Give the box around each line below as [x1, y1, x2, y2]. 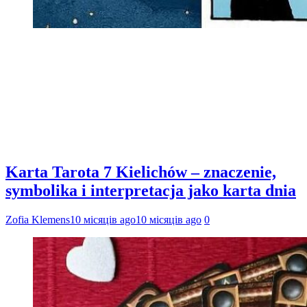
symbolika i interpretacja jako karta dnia [5, 181, 296, 199]
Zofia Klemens [5, 213, 70, 225]
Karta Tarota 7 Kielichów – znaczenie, [5, 162, 276, 181]
